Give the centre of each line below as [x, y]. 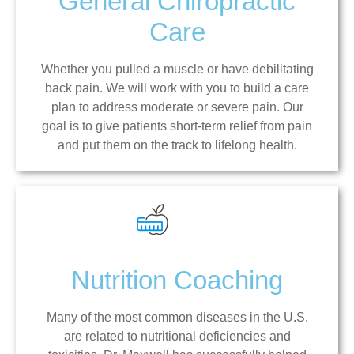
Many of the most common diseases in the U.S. [177, 317]
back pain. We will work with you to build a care [177, 88]
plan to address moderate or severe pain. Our [177, 107]
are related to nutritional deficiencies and [177, 336]
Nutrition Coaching [177, 280]
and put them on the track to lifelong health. [177, 145]
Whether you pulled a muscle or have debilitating [177, 69]
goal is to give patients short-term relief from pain [177, 126]
